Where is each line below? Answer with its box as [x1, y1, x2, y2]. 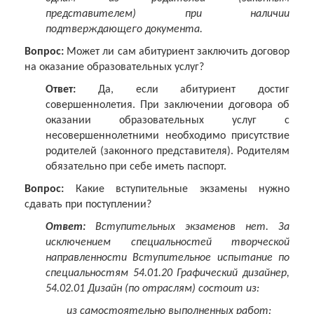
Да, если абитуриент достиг [76, 84, 289, 96]
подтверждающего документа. [46, 24, 203, 36]
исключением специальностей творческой [46, 237, 289, 249]
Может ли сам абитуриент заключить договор [64, 46, 289, 58]
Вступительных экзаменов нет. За [86, 221, 289, 233]
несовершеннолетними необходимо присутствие [46, 130, 289, 142]
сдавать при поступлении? [25, 199, 151, 211]
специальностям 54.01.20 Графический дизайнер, [46, 268, 289, 280]
